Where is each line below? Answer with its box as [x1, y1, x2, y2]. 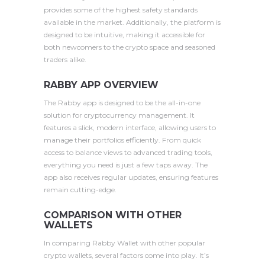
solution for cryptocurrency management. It [44, 111, 195, 120]
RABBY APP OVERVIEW [44, 79, 159, 91]
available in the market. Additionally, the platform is [44, 17, 221, 27]
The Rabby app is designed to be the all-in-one [44, 98, 201, 108]
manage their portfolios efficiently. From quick [44, 135, 201, 145]
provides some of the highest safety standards [44, 5, 198, 14]
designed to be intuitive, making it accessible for [44, 30, 205, 39]
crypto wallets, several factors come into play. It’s [44, 251, 209, 260]
